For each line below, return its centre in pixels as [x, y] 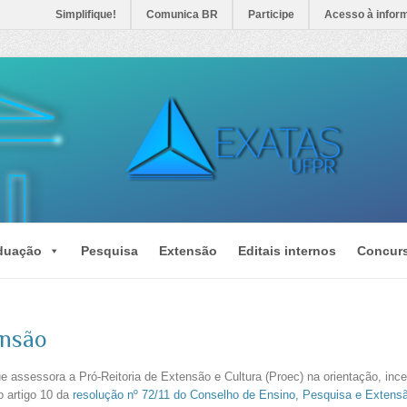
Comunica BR [182, 15]
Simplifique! [86, 15]
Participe [271, 15]
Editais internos [287, 250]
